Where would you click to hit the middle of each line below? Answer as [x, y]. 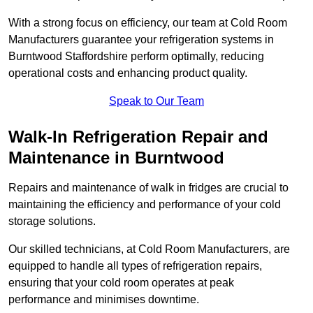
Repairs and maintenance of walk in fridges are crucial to [148, 188]
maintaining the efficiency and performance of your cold [145, 205]
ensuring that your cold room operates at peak [121, 283]
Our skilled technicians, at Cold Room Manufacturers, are [149, 249]
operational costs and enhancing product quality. [128, 73]
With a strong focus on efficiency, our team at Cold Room [148, 23]
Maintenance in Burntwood [116, 158]
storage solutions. [52, 221]
